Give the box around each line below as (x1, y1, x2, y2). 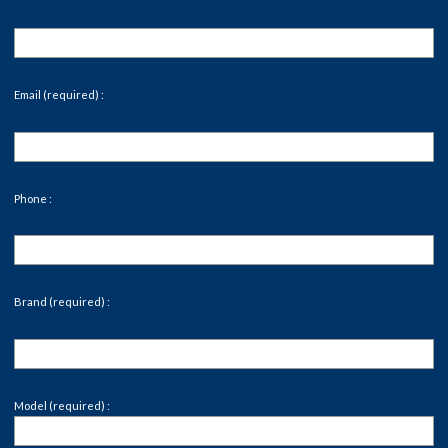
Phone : (14, 191, 52, 205)
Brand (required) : (14, 295, 110, 309)
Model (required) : (14, 398, 110, 412)
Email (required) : (14, 88, 104, 102)
